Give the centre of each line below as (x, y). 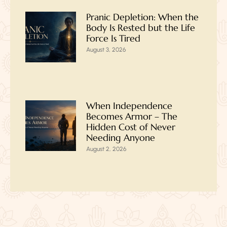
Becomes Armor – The (132, 117)
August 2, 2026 (106, 149)
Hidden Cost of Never (131, 127)
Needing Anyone (121, 138)
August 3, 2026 (106, 50)
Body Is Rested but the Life (141, 28)
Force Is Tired (113, 39)
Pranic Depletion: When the (142, 17)
